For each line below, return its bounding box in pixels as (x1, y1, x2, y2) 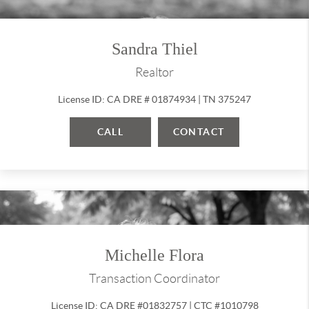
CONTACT (172, 126, 225, 137)
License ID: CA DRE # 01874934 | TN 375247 (58, 94, 251, 105)
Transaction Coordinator (89, 272, 220, 286)
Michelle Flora (105, 246, 204, 264)
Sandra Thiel (111, 40, 198, 58)
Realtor (135, 66, 174, 79)
